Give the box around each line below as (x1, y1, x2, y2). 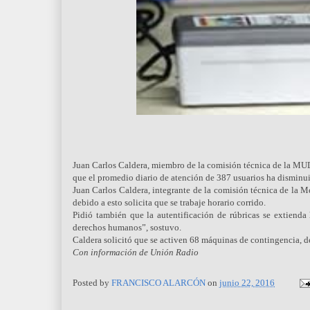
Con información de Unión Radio (73, 247, 199, 258)
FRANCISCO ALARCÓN (111, 277, 206, 288)
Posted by (73, 277, 111, 288)
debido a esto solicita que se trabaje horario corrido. (73, 197, 266, 208)
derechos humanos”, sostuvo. (73, 222, 183, 233)
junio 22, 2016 (219, 277, 275, 288)
